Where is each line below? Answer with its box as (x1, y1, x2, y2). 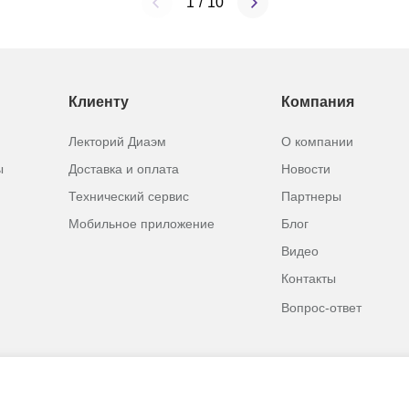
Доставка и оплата (68, 162, 179, 176)
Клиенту (68, 94, 129, 110)
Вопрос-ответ (281, 300, 362, 315)
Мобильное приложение (68, 216, 215, 231)
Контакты (281, 271, 337, 286)
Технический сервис (68, 189, 189, 204)
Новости (281, 162, 331, 176)
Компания (281, 94, 355, 110)
